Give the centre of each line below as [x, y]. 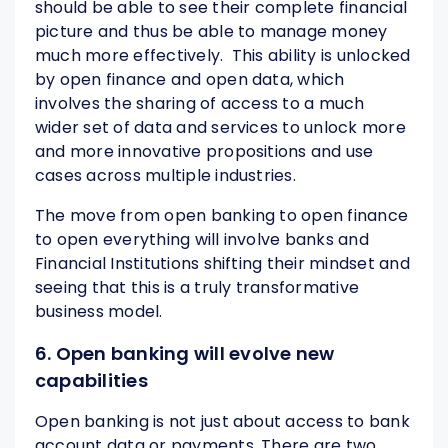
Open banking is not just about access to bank [222, 422]
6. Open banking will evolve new [185, 354]
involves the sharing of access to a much [200, 104]
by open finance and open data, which [190, 80]
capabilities [91, 381]
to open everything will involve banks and [202, 240]
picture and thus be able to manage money [211, 32]
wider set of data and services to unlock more [220, 128]
